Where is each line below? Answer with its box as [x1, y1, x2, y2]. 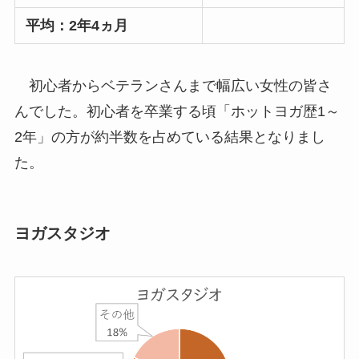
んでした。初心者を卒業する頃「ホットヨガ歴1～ [14, 103, 340, 120]
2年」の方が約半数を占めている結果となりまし [14, 129, 325, 146]
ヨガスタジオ [14, 224, 111, 243]
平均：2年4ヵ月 [26, 18, 129, 34]
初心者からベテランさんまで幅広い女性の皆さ [14, 78, 332, 95]
